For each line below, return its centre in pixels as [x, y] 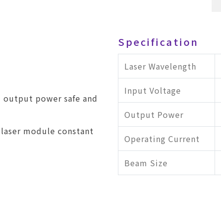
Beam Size [146, 163]
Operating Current [162, 138]
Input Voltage [153, 90]
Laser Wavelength [160, 66]
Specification [158, 41]
